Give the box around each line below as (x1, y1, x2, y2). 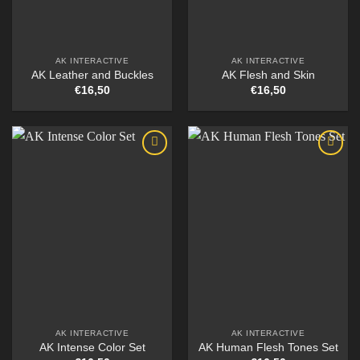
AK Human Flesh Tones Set (198, 342, 338, 354)
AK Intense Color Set (39, 342, 145, 354)
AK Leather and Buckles (31, 69, 153, 82)
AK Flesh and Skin (221, 69, 315, 82)
